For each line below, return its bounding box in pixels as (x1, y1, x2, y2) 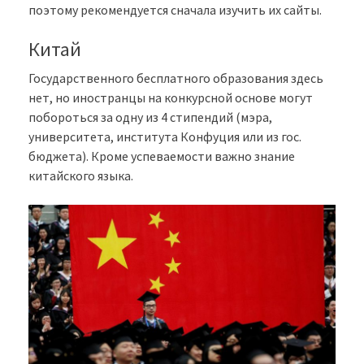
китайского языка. (28, 167, 133, 184)
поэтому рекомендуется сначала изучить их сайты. (28, 2, 322, 19)
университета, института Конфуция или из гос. (28, 128, 301, 145)
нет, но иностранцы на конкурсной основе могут (28, 89, 313, 106)
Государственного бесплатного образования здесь (28, 70, 323, 87)
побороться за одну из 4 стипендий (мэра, (28, 109, 272, 126)
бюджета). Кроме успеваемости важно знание (28, 148, 295, 165)
